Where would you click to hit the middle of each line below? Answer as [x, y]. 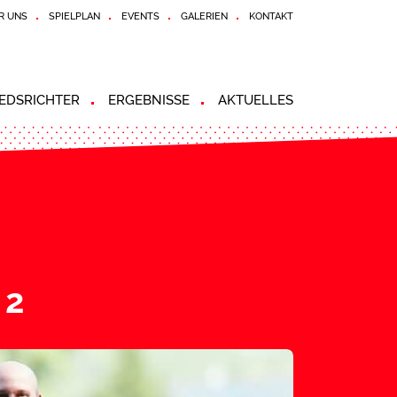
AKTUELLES [256, 101]
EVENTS [140, 16]
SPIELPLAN [74, 16]
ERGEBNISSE [149, 101]
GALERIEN [204, 16]
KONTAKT [271, 16]
